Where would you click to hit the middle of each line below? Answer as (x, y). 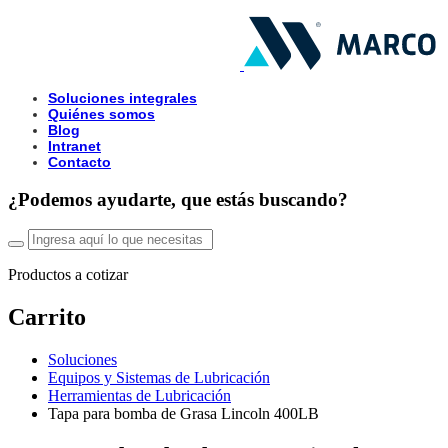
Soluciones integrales (122, 98)
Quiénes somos (101, 114)
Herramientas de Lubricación (139, 396)
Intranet (74, 146)
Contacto (79, 162)
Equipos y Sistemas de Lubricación (159, 378)
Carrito (47, 317)
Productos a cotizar (68, 275)
